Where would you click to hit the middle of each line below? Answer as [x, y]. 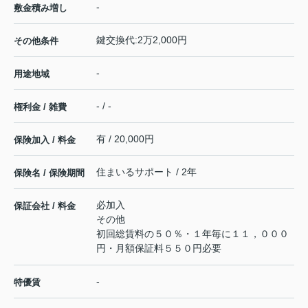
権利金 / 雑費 [40, 107]
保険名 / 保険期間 [49, 173]
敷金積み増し [41, 8]
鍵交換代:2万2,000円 [142, 40]
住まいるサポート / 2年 [146, 172]
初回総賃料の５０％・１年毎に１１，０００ [192, 233]
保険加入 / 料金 [45, 140]
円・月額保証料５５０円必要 [159, 248]
